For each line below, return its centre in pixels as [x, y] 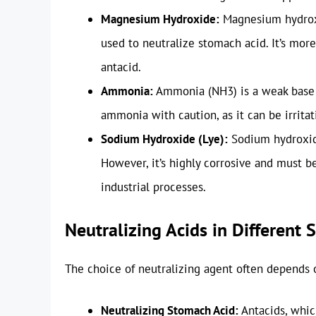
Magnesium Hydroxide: [160, 19]
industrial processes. [153, 187]
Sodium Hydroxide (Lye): [164, 139]
